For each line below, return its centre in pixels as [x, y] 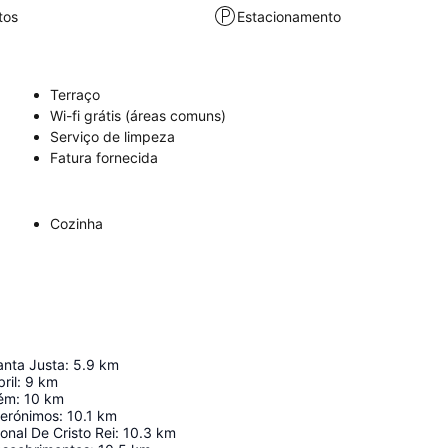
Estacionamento [289, 16]
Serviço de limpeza [112, 136]
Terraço [75, 94]
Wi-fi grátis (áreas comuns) [138, 115]
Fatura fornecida [104, 157]
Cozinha [76, 223]
